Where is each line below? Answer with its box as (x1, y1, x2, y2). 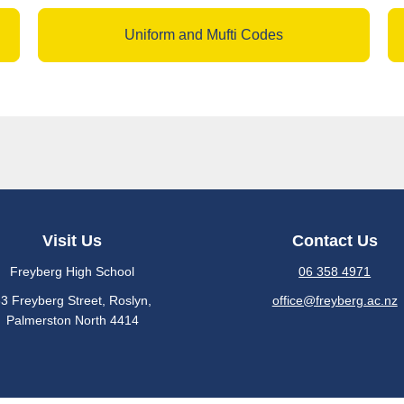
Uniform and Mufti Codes (124, 27, 283, 42)
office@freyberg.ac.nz (271, 293, 398, 308)
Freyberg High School (10, 264, 135, 279)
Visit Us (42, 232, 103, 250)
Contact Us (291, 232, 378, 250)
